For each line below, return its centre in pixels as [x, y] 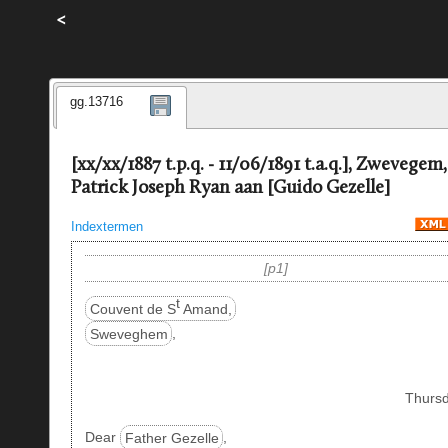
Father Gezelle [171, 437]
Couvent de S [132, 308]
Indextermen [106, 226]
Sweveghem [128, 333]
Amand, [205, 308]
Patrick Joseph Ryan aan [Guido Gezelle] [230, 189]
